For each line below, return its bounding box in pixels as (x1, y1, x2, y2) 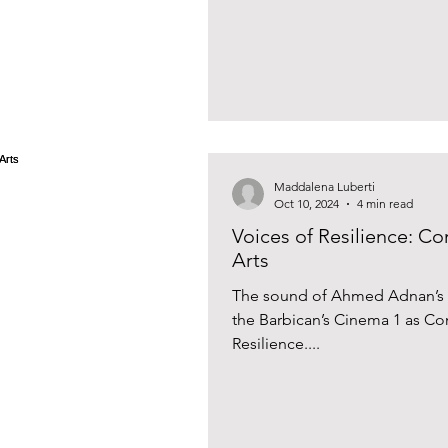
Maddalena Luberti (274, 179, 375, 194)
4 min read (357, 196, 413, 211)
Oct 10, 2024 (274, 196, 339, 211)
